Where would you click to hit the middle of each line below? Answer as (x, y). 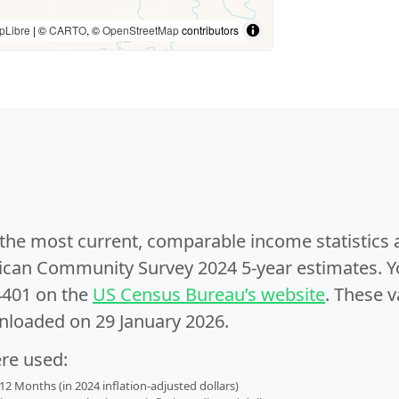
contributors (209, 30)
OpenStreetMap (141, 30)
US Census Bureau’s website (209, 294)
